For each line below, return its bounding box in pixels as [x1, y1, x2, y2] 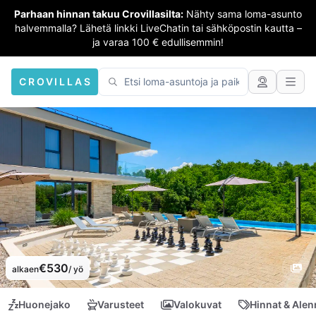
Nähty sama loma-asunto [186, 8, 302, 20]
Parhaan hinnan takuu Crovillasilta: [14, 8, 183, 20]
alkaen [12, 264, 39, 274]
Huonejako [18, 298, 71, 310]
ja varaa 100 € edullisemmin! [92, 36, 224, 48]
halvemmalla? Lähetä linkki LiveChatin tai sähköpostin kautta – [14, 22, 302, 34]
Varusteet [97, 298, 144, 310]
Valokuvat [174, 298, 221, 310]
